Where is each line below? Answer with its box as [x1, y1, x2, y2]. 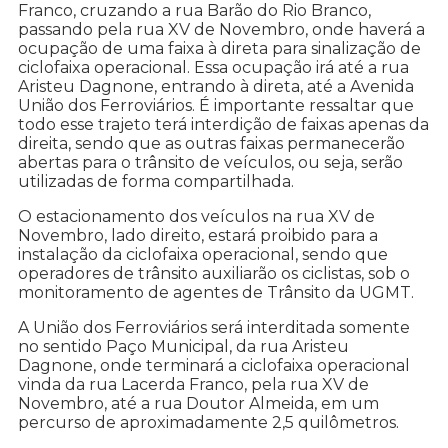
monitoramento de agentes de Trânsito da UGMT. [18, 282, 418, 302]
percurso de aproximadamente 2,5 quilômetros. [18, 412, 399, 432]
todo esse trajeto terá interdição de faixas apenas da [18, 114, 429, 134]
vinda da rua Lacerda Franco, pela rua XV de [18, 374, 369, 394]
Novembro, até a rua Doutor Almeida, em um [18, 393, 379, 413]
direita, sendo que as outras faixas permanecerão [18, 133, 405, 153]
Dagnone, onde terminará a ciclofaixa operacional [18, 355, 410, 375]
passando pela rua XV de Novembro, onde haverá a [18, 19, 425, 39]
